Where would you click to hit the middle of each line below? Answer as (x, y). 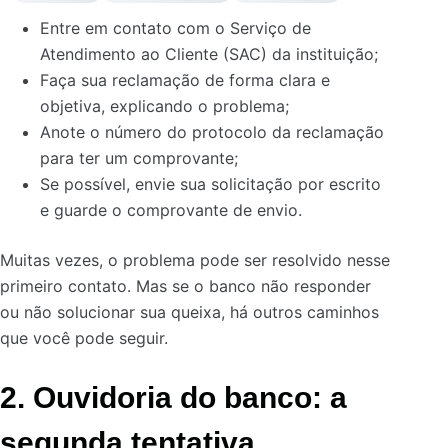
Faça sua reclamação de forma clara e (185, 80)
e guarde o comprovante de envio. (171, 210)
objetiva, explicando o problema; (164, 106)
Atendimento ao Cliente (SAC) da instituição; (209, 54)
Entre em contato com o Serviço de (175, 28)
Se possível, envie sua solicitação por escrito (210, 184)
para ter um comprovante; (139, 158)
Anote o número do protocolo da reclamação (212, 132)
